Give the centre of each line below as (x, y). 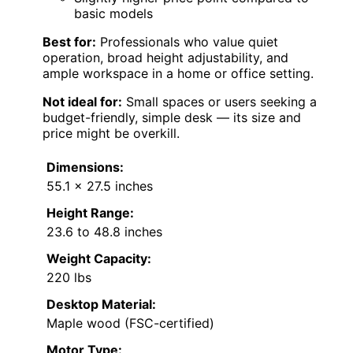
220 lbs (69, 277)
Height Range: (90, 212)
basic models (113, 13)
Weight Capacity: (99, 258)
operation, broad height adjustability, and (165, 57)
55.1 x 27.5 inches (100, 186)
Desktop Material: (101, 304)
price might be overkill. (111, 133)
